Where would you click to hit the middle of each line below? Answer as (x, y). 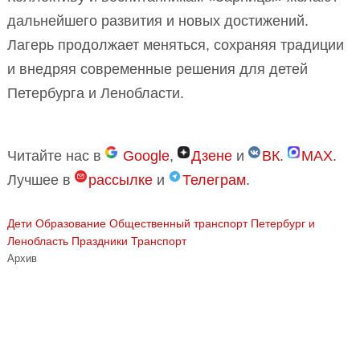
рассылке (121, 180)
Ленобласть (38, 241)
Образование (71, 223)
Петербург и (283, 223)
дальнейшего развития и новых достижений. (158, 20)
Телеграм (214, 180)
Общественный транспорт (178, 223)
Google (146, 155)
